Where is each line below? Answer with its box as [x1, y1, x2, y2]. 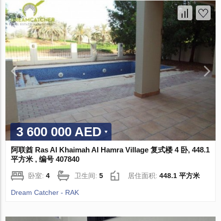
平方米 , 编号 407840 [11, 154, 80, 163]
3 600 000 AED [16, 124, 102, 139]
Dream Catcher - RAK [11, 188, 79, 196]
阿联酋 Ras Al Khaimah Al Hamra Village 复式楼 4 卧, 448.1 [11, 145, 210, 154]
